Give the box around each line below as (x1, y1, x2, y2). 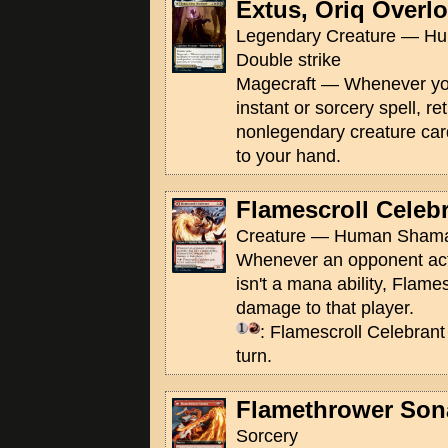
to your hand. (236, 146, 341, 166)
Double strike (236, 50, 341, 70)
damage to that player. (236, 298, 414, 318)
